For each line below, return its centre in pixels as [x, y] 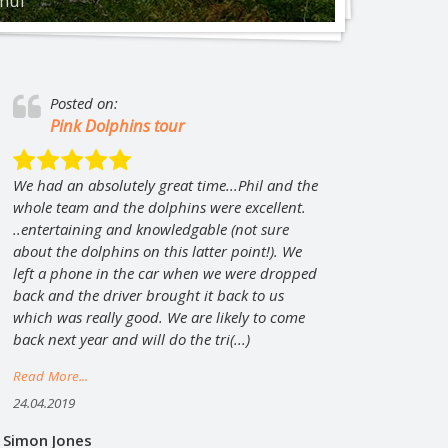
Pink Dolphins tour [118, 126]
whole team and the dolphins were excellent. [160, 206]
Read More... [51, 375]
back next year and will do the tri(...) [132, 338]
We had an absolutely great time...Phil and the [166, 184]
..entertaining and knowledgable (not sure [151, 228]
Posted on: [84, 103]
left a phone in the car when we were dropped [165, 272]
